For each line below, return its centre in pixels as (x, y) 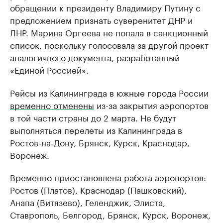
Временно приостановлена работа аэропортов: (108, 177)
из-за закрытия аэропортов (151, 105)
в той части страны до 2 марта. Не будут (93, 117)
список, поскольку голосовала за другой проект (109, 44)
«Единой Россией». (49, 69)
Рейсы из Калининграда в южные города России (109, 92)
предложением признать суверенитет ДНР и (101, 19)
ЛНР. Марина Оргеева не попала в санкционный (109, 32)
